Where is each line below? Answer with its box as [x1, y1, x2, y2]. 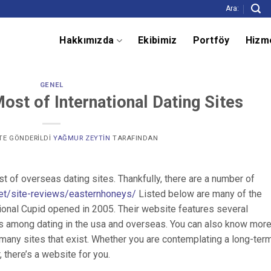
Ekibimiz [137, 34, 177, 46]
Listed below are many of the [136, 188, 262, 200]
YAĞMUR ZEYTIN [53, 134, 111, 142]
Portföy [192, 34, 230, 46]
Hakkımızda [59, 34, 114, 46]
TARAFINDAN [110, 134, 158, 142]
